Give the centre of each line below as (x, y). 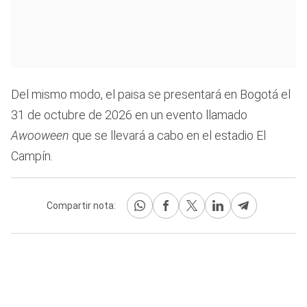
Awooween (41, 136)
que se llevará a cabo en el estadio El (169, 136)
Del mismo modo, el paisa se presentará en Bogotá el (151, 95)
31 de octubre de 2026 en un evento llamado (129, 115)
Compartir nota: (81, 205)
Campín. (32, 156)
